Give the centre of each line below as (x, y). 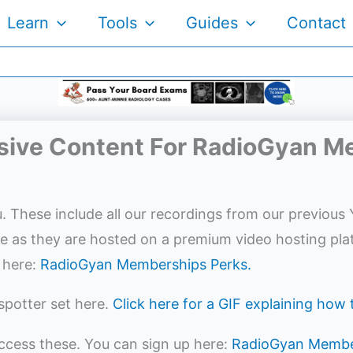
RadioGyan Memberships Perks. (146, 265)
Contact (316, 23)
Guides (212, 23)
